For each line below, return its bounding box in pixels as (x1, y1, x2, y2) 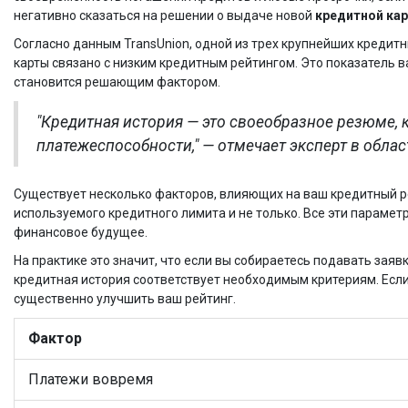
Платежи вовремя (28, 371, 153, 389)
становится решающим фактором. (14, 75, 220, 90)
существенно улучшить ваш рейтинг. (14, 291, 236, 307)
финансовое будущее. (14, 225, 148, 240)
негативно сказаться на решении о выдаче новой (14, 8, 315, 24)
